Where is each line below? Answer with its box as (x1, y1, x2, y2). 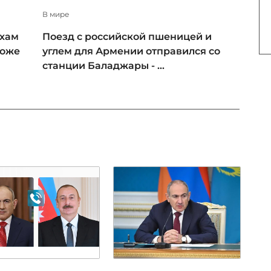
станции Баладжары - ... (42, 60, 165, 72)
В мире (42, 10, 69, 19)
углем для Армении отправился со (42, 45, 220, 57)
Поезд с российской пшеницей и (42, 31, 212, 43)
